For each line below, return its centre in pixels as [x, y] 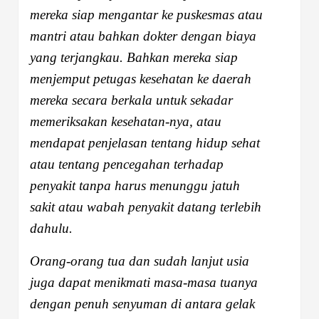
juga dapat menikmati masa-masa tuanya [144, 282]
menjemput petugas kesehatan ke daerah [141, 78]
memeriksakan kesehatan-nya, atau [126, 121]
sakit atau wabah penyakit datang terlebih [146, 206]
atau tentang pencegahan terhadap [127, 164]
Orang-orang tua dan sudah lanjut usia [140, 261]
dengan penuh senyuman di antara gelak [142, 303]
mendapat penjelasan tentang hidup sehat [145, 142]
